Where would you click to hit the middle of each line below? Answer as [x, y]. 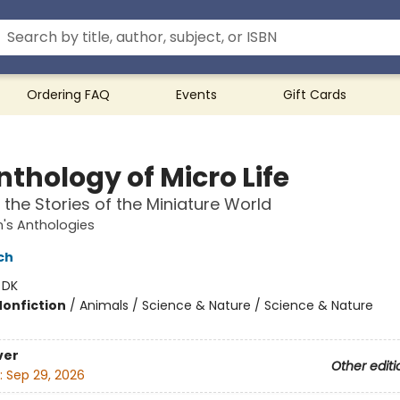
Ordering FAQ [68, 95]
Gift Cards [315, 95]
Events [196, 95]
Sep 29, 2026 [45, 375]
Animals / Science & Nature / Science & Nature [226, 305]
